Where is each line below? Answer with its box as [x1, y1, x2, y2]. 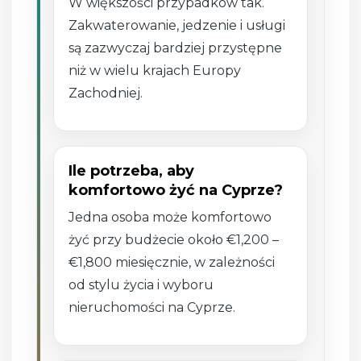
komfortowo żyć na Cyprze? [68, 180, 284, 199]
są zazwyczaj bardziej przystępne [68, 39, 283, 56]
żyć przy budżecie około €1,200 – [68, 231, 280, 247]
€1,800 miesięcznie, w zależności [68, 254, 276, 270]
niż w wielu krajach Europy [68, 62, 242, 78]
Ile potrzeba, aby [68, 161, 195, 180]
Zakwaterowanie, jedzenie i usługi [68, 17, 286, 33]
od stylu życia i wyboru [68, 276, 214, 293]
